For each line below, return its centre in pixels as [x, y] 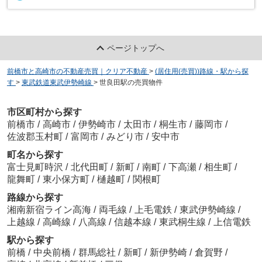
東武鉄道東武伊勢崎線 [56, 82]
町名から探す [35, 155]
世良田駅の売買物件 [131, 82]
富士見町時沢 [36, 167]
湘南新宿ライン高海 [50, 210]
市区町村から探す [44, 112]
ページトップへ [136, 48]
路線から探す [35, 198]
